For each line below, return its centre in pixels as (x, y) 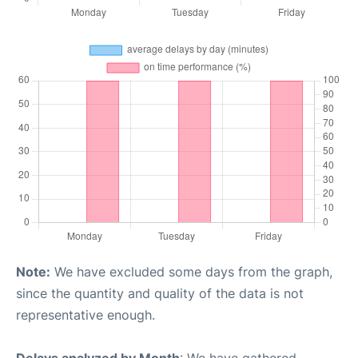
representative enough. (86, 315)
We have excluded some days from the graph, (191, 272)
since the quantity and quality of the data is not (160, 294)
